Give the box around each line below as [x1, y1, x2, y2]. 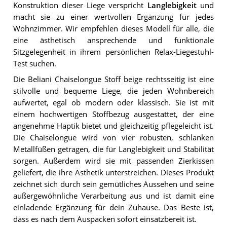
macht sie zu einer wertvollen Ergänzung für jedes [13, 12, 214, 22]
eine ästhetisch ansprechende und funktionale [13, 35, 214, 45]
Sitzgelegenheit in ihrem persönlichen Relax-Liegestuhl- [13, 47, 214, 57]
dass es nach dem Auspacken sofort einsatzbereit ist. [13, 214, 197, 224]
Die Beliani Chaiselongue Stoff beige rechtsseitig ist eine [13, 74, 214, 84]
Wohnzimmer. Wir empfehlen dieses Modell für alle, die [13, 23, 214, 33]
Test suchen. [13, 58, 56, 68]
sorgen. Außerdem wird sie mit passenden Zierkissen [13, 156, 214, 166]
